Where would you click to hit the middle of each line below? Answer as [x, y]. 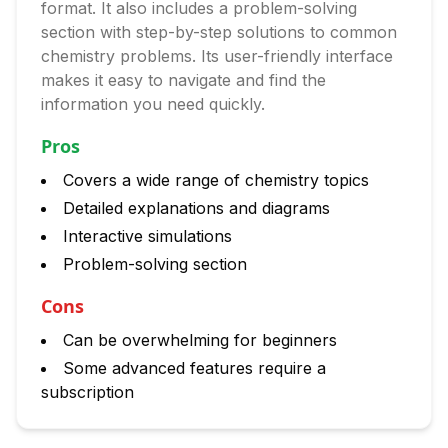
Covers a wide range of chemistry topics [216, 180]
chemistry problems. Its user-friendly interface [217, 56]
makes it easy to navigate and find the [183, 80]
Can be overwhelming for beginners [200, 340]
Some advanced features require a [194, 368]
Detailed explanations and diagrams [196, 208]
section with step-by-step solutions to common [219, 32]
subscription [87, 392]
